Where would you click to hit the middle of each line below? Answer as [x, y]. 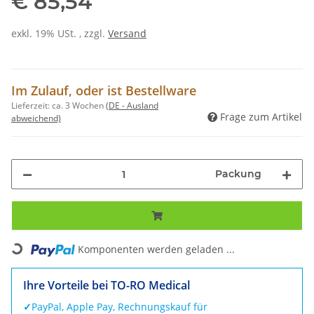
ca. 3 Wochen [79, 106]
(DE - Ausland [132, 106]
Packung [238, 174]
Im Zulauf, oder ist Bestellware [104, 90]
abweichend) [36, 118]
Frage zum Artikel [261, 117]
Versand [127, 34]
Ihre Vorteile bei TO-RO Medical [107, 286]
